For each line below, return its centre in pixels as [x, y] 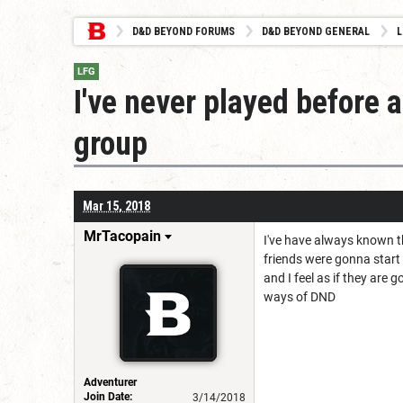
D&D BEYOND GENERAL [316, 31]
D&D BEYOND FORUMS [184, 31]
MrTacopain [122, 236]
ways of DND [300, 296]
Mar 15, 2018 [116, 206]
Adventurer [110, 382]
